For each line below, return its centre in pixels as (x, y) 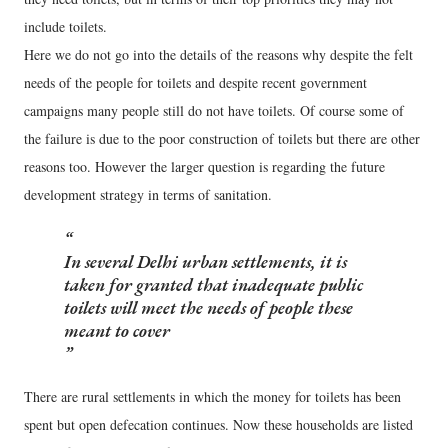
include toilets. (65, 26)
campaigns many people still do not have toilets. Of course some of (214, 110)
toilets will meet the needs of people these (208, 307)
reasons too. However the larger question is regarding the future (204, 166)
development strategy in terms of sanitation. (148, 194)
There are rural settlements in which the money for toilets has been (212, 396)
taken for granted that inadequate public (213, 284)
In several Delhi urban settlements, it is (205, 261)
